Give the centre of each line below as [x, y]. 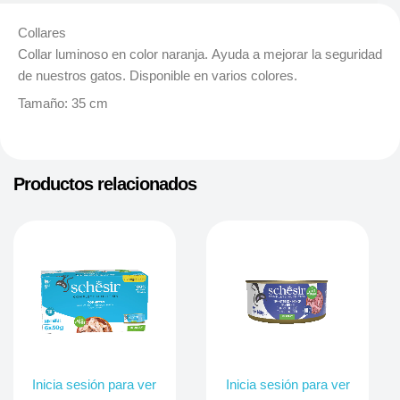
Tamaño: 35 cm [63, 104]
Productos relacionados [104, 183]
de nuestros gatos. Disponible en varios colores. [158, 75]
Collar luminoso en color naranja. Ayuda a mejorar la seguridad [200, 54]
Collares [42, 33]
